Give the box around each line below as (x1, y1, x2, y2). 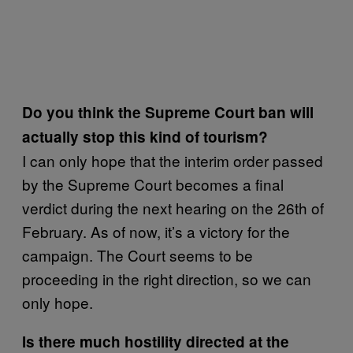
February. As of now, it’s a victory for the (22, 221, 290, 242)
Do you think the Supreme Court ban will (22, 102, 314, 123)
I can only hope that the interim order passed (22, 150, 323, 171)
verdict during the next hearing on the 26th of (22, 197, 324, 218)
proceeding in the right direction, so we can (22, 268, 311, 289)
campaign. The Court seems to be (22, 244, 253, 266)
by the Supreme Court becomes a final (22, 173, 284, 195)
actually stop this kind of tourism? (22, 126, 268, 147)
